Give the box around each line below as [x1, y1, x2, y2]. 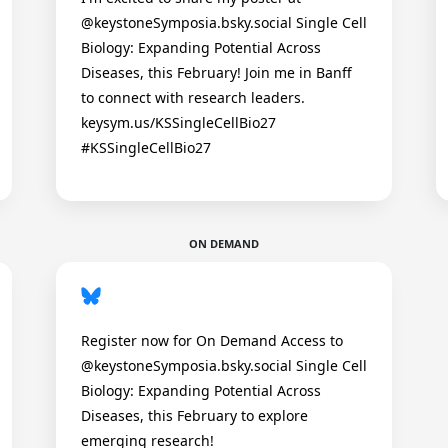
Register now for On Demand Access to [81, 331, 343, 350]
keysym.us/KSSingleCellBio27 [81, 113, 276, 132]
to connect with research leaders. [81, 88, 305, 107]
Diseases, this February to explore [81, 406, 308, 425]
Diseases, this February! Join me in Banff [81, 63, 352, 82]
